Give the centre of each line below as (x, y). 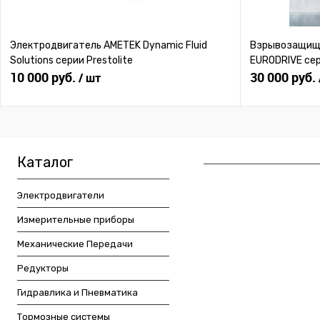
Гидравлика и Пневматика (77, 293)
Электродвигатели (61, 196)
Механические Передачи (75, 244)
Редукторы (43, 269)
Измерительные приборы (76, 220)
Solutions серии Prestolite (71, 61)
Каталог (45, 162)
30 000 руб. (284, 77)
